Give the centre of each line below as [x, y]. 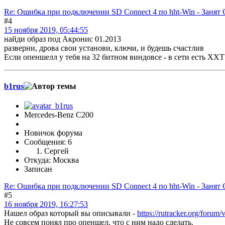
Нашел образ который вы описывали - [71, 213]
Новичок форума [53, 133]
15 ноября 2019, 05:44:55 [46, 30]
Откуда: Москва [51, 160]
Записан [38, 169]
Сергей [57, 151]
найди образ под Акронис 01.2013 [63, 39]
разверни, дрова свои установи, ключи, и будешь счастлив [104, 48]
